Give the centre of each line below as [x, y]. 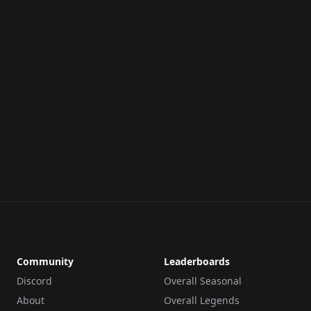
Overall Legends [202, 300]
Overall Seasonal [203, 281]
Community [45, 261]
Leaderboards [197, 261]
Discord [34, 281]
